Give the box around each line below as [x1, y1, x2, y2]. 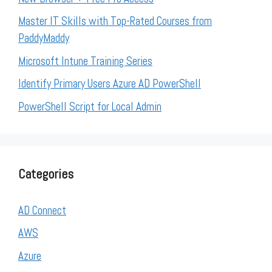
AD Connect [18, 202, 66, 218]
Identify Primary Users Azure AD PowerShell [18, 76, 201, 91]
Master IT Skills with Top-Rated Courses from [18, 13, 212, 29]
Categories [18, 165, 73, 182]
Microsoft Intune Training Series [18, 53, 152, 69]
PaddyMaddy [18, 30, 69, 46]
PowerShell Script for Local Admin [18, 98, 161, 114]
